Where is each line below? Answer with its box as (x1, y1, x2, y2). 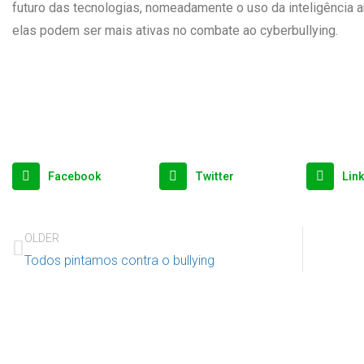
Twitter (195, 169, 235, 183)
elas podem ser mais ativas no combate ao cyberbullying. (12, 23, 338, 38)
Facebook (47, 169, 102, 183)
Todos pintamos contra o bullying (24, 252, 214, 268)
